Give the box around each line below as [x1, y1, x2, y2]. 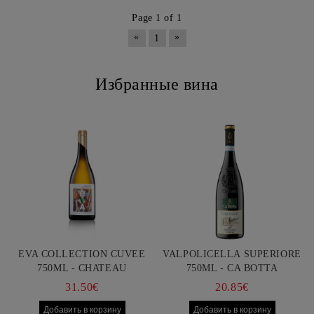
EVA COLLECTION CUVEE [18, 249, 146, 259]
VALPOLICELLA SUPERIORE [163, 249, 301, 259]
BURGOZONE [50, 277, 114, 287]
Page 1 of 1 [132, 13, 182, 23]
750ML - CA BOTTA [186, 263, 278, 273]
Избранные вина [95, 75, 219, 93]
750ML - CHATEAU [37, 263, 127, 273]
